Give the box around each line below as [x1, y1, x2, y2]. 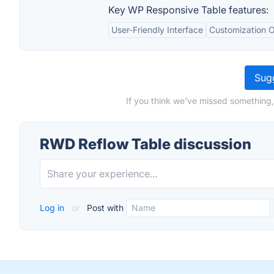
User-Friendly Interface [111, 24, 203, 35]
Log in [40, 202, 67, 213]
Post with [84, 202, 124, 213]
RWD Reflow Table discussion [40, 135, 251, 154]
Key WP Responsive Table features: [108, 4, 268, 17]
